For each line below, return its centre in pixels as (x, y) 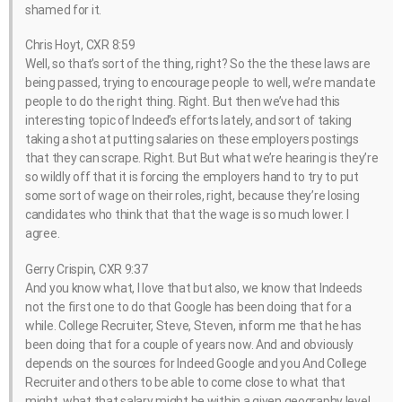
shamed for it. (64, 10)
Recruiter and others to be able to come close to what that (185, 382)
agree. (43, 234)
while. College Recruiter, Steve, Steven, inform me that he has (193, 325)
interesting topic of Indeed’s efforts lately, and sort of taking (189, 121)
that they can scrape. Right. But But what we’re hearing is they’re (202, 158)
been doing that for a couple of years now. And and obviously (190, 344)
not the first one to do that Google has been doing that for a (188, 306)
